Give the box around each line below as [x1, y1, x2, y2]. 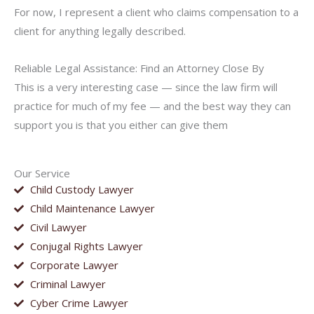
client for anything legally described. [14, 23, 186, 38]
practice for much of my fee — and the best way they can [14, 99, 291, 113]
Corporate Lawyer [29, 258, 118, 273]
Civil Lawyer [29, 220, 87, 235]
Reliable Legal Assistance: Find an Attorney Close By [14, 61, 264, 75]
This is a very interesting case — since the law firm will [14, 80, 278, 94]
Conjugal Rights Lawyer [29, 239, 143, 254]
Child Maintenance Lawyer [29, 201, 155, 216]
